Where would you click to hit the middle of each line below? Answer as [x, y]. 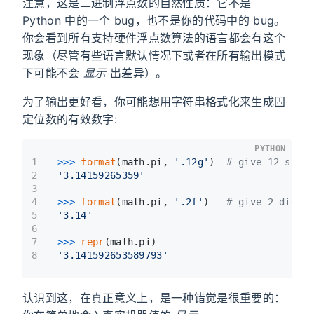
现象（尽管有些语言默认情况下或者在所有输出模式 [154, 55]
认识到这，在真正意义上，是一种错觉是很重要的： [154, 298]
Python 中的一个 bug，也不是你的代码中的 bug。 [154, 20]
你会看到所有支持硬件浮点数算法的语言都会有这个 [154, 37]
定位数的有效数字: [70, 119]
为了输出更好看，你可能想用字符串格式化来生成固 [154, 101]
